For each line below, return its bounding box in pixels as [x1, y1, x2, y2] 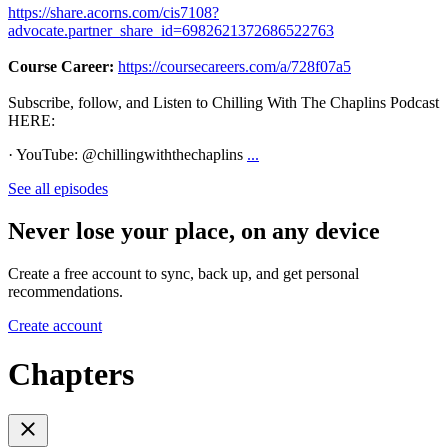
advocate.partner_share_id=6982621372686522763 [8, 21, 334, 39]
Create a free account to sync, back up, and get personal [8, 264, 359, 282]
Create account [8, 316, 102, 334]
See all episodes [8, 179, 108, 197]
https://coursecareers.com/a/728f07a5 [118, 57, 351, 75]
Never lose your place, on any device [8, 217, 380, 244]
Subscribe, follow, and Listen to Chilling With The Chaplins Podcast [8, 93, 439, 111]
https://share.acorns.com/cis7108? [8, 3, 219, 21]
